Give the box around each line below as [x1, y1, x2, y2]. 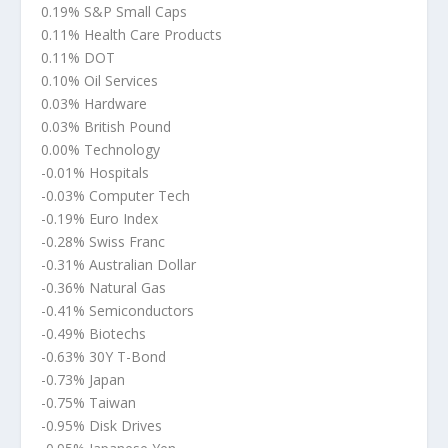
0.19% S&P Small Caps [40, 2, 187, 22]
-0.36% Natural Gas [40, 278, 166, 298]
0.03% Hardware [40, 94, 147, 114]
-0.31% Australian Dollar [40, 255, 196, 275]
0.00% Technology [40, 140, 160, 160]
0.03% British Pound [40, 117, 171, 137]
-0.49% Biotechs [40, 324, 146, 344]
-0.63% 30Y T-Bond [40, 347, 166, 367]
